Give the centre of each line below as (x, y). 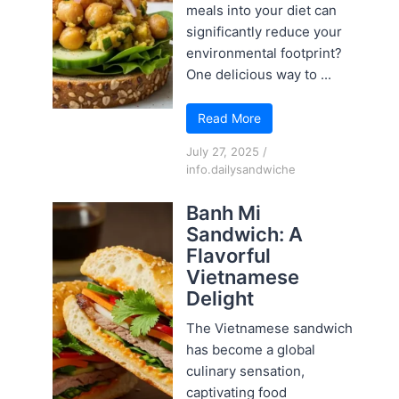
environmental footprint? (265, 53)
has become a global (251, 350)
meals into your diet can (262, 11)
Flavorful (229, 256)
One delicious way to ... (259, 75)
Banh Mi (224, 213)
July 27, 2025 (223, 152)
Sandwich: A (245, 235)
